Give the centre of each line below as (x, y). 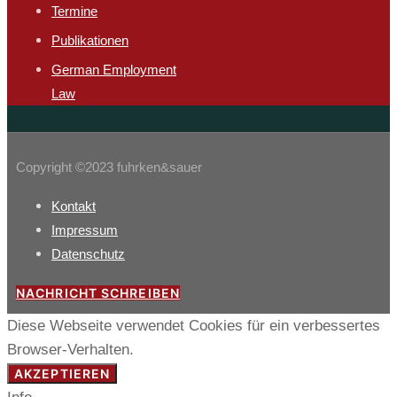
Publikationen (90, 41)
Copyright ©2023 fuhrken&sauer (109, 167)
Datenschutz (88, 254)
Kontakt (74, 206)
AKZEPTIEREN (62, 374)
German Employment (114, 70)
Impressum (85, 230)
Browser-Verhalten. (70, 350)
